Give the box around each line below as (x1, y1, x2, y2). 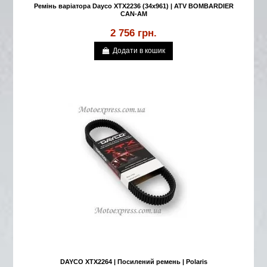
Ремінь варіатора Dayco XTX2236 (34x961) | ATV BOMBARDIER (33, 2, 234, 10)
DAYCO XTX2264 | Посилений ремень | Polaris (60, 258, 207, 266)
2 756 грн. (110, 27, 157, 39)
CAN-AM (120, 10, 147, 18)
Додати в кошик (113, 46, 166, 55)
